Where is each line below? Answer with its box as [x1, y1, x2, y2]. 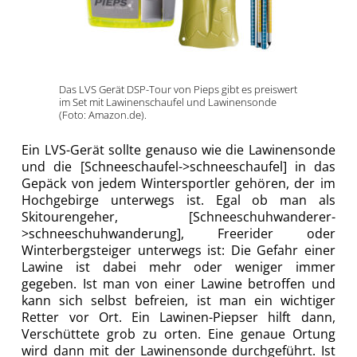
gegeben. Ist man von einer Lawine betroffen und [22, 275, 335, 293]
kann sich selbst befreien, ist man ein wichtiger [22, 292, 335, 310]
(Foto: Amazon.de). [59, 108, 147, 123]
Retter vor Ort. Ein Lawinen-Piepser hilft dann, [22, 308, 335, 327]
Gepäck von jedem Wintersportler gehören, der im [22, 175, 335, 193]
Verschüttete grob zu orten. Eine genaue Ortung [22, 325, 335, 343]
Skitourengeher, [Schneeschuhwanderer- [22, 208, 335, 226]
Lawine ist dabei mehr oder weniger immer [22, 258, 335, 277]
